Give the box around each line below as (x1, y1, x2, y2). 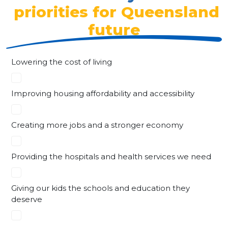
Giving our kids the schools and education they (11, 183, 190, 193)
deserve (11, 194, 42, 204)
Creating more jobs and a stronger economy (11, 120, 183, 130)
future (88, 20, 140, 39)
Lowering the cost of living (11, 56, 112, 67)
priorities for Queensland (9, 2, 219, 21)
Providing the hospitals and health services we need (11, 151, 211, 161)
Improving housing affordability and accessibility (11, 88, 194, 98)
